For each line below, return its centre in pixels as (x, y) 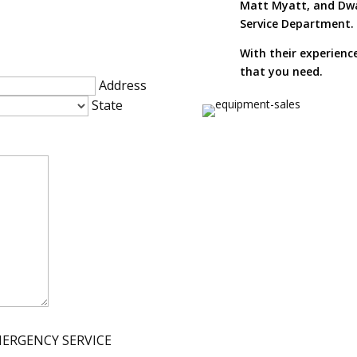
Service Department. (296, 24)
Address (123, 85)
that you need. (281, 72)
